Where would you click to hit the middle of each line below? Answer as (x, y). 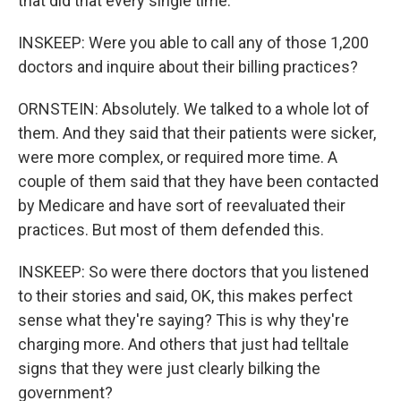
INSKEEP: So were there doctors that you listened (193, 272)
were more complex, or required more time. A (178, 157)
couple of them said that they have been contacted (198, 181)
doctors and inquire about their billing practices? (188, 67)
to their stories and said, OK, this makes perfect (185, 296)
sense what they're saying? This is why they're (183, 320)
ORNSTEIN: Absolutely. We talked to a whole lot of (194, 109)
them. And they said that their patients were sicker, (197, 133)
